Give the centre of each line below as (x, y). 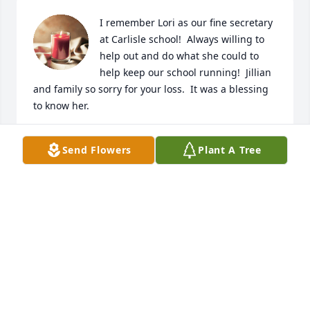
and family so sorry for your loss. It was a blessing (151, 89)
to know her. (61, 105)
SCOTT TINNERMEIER (83, 137)
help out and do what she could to (179, 55)
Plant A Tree (230, 150)
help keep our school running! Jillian (185, 72)
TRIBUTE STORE (136, 252)
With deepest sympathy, (155, 220)
